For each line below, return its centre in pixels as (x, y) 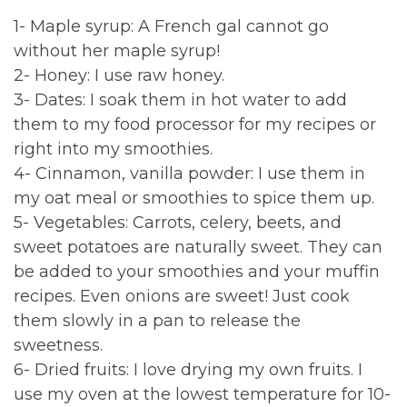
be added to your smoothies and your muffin (197, 271)
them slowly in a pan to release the (157, 320)
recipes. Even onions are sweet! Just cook (182, 296)
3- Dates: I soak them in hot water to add (180, 99)
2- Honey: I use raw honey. (119, 75)
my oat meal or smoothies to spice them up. (194, 198)
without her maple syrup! (117, 50)
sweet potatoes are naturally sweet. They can (198, 247)
